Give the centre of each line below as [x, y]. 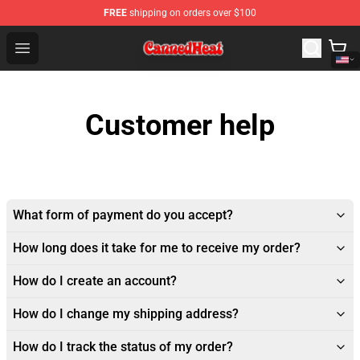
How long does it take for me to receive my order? [157, 248]
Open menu [54, 47]
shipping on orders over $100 [192, 13]
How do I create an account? [95, 281]
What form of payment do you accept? [123, 215]
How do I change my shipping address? [126, 314]
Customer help [180, 125]
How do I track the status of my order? [123, 347]
